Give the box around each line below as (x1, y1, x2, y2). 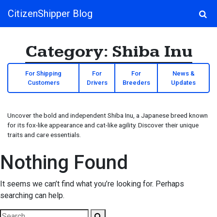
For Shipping (25, 70, 62, 77)
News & (172, 70, 195, 77)
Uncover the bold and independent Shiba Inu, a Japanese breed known (7, 111, 208, 119)
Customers (27, 79, 60, 86)
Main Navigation (7, 14, 62, 23)
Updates (171, 79, 196, 86)
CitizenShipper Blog (8, 8, 93, 19)
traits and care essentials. (7, 131, 81, 139)
